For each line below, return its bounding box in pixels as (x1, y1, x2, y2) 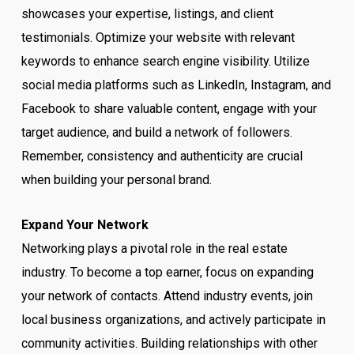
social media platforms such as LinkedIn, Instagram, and (21, 77, 331, 92)
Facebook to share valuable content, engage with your (21, 101, 317, 116)
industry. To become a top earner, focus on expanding (21, 265, 314, 280)
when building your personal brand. (21, 172, 212, 187)
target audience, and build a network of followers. (21, 125, 292, 140)
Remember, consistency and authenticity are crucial (21, 149, 303, 164)
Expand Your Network (21, 217, 149, 232)
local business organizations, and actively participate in (21, 312, 326, 327)
